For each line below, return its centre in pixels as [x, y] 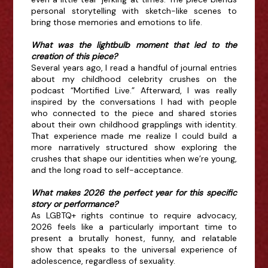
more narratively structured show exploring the [134, 147]
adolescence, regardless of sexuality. [103, 261]
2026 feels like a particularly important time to [134, 227]
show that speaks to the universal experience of [134, 250]
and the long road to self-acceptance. [109, 170]
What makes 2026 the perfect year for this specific [134, 193]
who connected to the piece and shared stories [134, 113]
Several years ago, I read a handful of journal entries [134, 68]
